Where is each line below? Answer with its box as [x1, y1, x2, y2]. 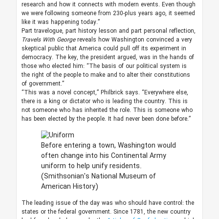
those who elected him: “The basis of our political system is [21, 62, 187, 71]
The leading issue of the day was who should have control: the [21, 198, 194, 208]
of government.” [21, 79, 64, 89]
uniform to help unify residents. [41, 161, 142, 172]
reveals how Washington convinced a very [77, 35, 192, 45]
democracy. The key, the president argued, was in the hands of [21, 53, 194, 63]
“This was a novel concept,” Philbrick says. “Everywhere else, [21, 88, 188, 98]
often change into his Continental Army [41, 151, 166, 162]
